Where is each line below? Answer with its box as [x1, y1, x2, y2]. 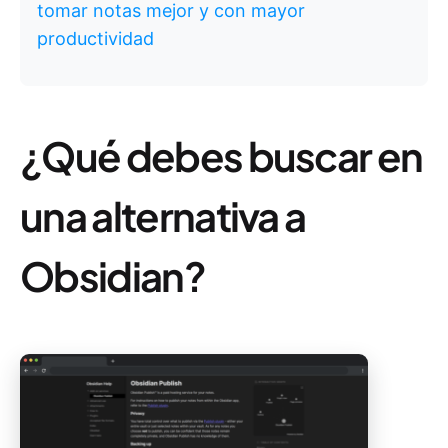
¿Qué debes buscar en [20, 130, 423, 181]
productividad [37, 28, 154, 49]
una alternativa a [20, 190, 306, 241]
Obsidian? [20, 250, 205, 301]
